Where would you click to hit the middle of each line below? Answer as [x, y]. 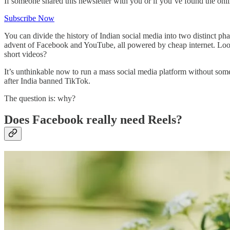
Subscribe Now [29, 18]
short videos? [25, 54]
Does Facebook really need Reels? [93, 120]
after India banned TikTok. [47, 81]
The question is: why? [40, 98]
